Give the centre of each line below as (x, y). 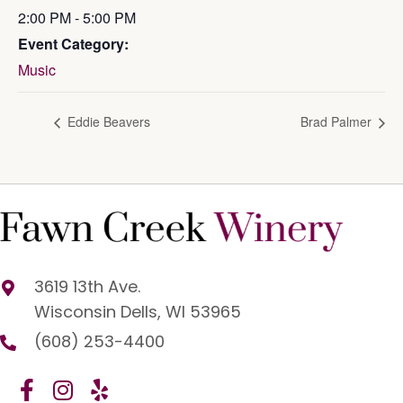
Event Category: (73, 43)
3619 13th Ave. (87, 286)
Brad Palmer (338, 122)
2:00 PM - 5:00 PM (77, 17)
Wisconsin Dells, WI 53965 (138, 311)
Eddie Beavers (107, 122)
